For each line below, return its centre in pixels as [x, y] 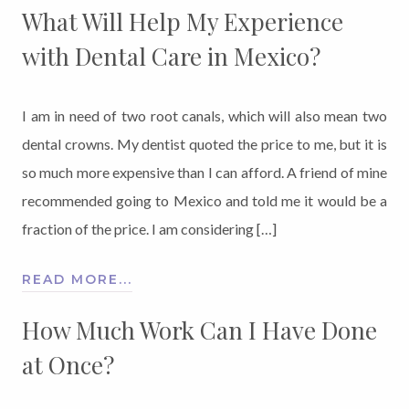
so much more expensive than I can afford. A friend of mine [204, 172]
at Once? [68, 364]
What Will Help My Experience [183, 21]
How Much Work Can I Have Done [199, 330]
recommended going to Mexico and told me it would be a [204, 200]
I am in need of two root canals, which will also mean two [204, 115]
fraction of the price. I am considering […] [149, 228]
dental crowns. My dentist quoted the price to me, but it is [204, 143]
